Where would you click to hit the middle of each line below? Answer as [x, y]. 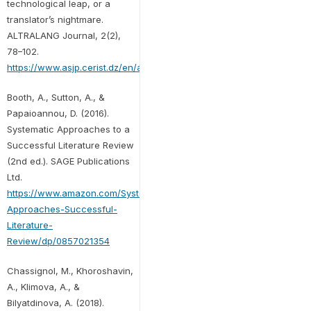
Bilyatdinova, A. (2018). [55, 302]
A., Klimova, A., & [43, 286]
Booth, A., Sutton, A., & [56, 97]
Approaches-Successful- [62, 209]
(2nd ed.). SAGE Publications [68, 161]
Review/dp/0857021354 [58, 241]
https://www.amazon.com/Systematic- [89, 193]
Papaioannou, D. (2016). [58, 113]
